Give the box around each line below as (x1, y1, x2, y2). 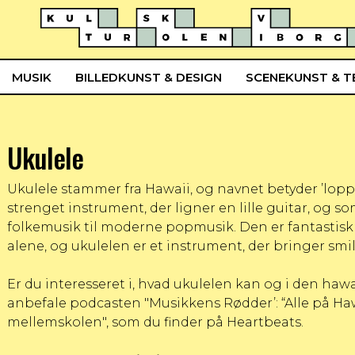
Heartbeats (227, 315, 301, 330)
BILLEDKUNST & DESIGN (75, 70, 222, 85)
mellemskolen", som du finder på (7, 315, 227, 330)
